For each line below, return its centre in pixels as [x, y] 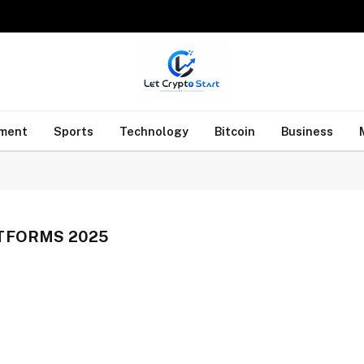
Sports [73, 131]
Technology [154, 131]
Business [307, 131]
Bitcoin [234, 131]
